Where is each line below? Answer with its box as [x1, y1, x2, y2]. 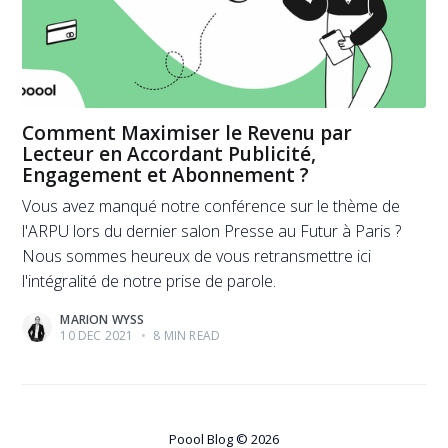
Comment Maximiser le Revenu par [22, 120, 353, 147]
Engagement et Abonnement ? [22, 162, 310, 189]
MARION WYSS [60, 311, 145, 328]
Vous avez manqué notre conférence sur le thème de [22, 195, 401, 217]
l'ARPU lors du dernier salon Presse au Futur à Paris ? [22, 220, 402, 242]
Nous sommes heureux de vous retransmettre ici [22, 245, 372, 267]
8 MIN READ [150, 327, 221, 344]
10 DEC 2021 [60, 327, 134, 344]
